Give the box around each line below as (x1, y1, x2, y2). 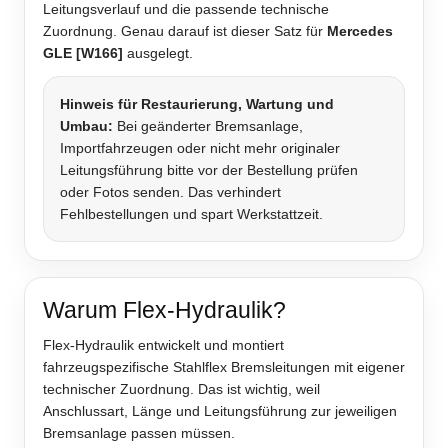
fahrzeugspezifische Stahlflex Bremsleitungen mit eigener (43, 359, 405, 376)
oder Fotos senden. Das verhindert (60, 184, 281, 201)
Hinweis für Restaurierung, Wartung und (60, 96, 334, 113)
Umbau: (60, 118, 113, 135)
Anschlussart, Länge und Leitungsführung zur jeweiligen (43, 403, 397, 420)
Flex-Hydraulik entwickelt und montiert (43, 337, 284, 354)
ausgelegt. (123, 45, 193, 62)
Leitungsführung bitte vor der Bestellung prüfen (60, 162, 358, 179)
